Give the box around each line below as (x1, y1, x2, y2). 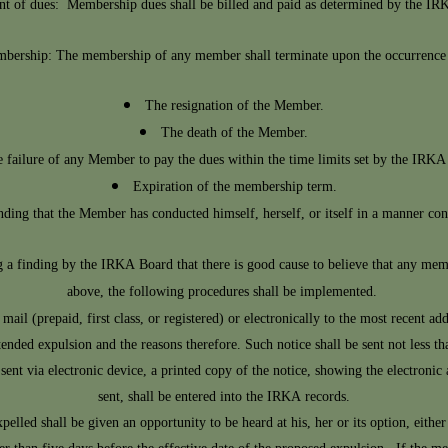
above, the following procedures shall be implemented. (67, 279, 381, 306)
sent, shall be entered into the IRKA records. (98, 384, 350, 411)
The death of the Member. (161, 120, 308, 147)
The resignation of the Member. (145, 93, 324, 120)
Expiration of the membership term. (132, 174, 337, 201)
